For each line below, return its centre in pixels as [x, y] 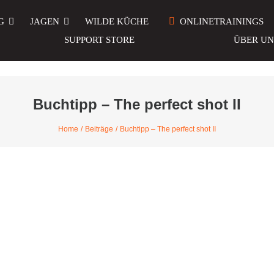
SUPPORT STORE [100, 40]
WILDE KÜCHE [117, 21]
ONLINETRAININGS [222, 21]
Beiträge [99, 129]
